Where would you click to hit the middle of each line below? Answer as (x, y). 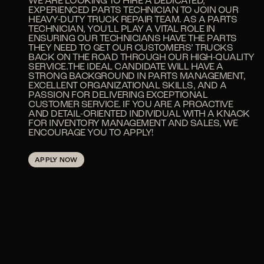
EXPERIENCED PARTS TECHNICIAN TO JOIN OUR (133, 11)
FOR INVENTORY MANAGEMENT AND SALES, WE (133, 124)
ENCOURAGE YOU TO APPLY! (91, 133)
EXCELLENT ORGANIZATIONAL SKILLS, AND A (127, 86)
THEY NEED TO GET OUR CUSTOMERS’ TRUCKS (131, 48)
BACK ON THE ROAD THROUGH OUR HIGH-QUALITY (141, 58)
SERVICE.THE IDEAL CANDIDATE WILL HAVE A (126, 67)
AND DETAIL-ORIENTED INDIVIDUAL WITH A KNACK (139, 114)
